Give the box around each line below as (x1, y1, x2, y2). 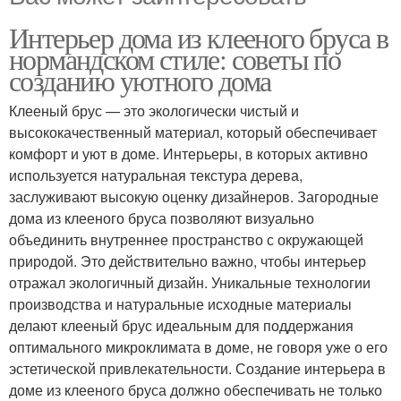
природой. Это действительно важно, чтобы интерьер (9, 250, 366, 271)
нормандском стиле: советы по (9, 38, 341, 78)
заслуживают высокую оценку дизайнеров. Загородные (9, 185, 379, 207)
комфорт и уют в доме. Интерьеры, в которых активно (9, 142, 368, 164)
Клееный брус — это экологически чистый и (9, 99, 299, 121)
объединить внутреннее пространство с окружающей (9, 228, 363, 250)
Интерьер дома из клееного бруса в (9, 17, 388, 56)
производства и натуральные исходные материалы (9, 293, 352, 314)
